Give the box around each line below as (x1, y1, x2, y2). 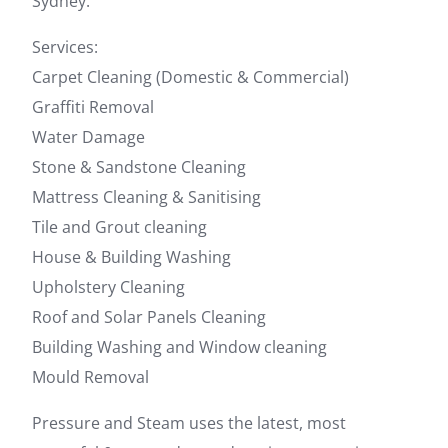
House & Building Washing (32, 245, 231, 268)
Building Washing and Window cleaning (32, 335, 327, 358)
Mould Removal (32, 365, 149, 388)
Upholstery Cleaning (32, 275, 185, 298)
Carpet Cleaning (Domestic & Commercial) (32, 65, 349, 88)
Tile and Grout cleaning (32, 215, 207, 238)
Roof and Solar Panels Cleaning (32, 305, 266, 328)
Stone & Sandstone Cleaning (32, 155, 246, 178)
